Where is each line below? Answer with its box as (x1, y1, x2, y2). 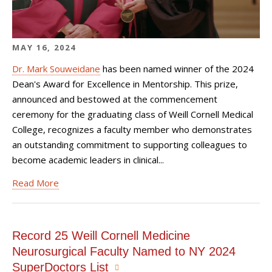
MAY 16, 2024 (12, 41, 76, 53)
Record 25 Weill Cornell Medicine (12, 228, 190, 242)
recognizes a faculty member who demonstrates (46, 123, 252, 135)
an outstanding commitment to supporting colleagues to (12, 138, 247, 151)
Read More (12, 176, 59, 189)
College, (12, 123, 46, 135)
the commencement (134, 93, 217, 105)
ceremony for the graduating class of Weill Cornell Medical (12, 108, 253, 120)
